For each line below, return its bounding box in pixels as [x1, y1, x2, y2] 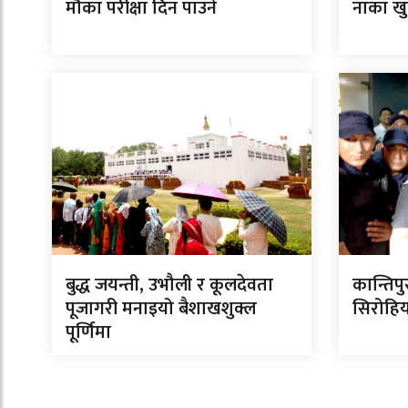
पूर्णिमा [66, 317, 111, 349]
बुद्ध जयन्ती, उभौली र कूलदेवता [66, 270, 273, 301]
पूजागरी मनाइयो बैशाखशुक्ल [66, 293, 257, 325]
